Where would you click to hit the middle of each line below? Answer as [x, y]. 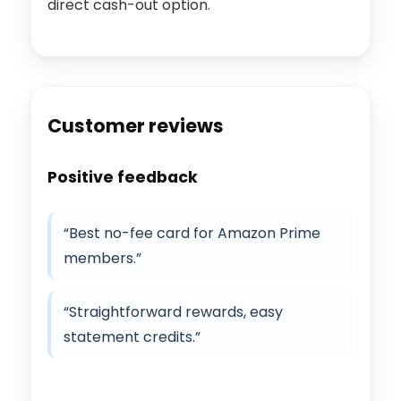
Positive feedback [123, 178]
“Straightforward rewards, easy [173, 312]
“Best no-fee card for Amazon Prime [192, 234]
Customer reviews [136, 126]
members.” [102, 259]
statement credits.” [132, 337]
